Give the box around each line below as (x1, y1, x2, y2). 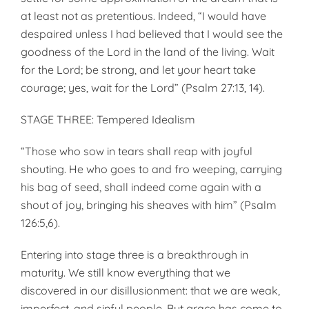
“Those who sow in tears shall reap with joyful (21, 144, 252, 158)
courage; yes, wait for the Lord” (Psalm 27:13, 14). (21, 81, 265, 94)
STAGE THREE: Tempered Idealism (21, 112, 195, 126)
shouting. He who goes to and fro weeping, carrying (21, 162, 282, 176)
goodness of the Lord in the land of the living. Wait (21, 45, 275, 59)
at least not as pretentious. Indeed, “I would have (21, 9, 266, 23)
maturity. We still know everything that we (21, 266, 230, 279)
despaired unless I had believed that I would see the (21, 27, 283, 41)
